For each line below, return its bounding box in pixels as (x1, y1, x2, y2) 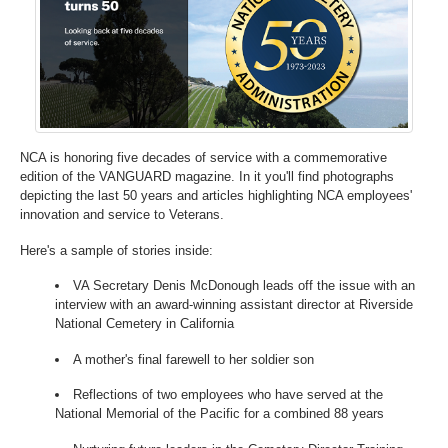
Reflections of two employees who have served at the (73, 387, 384, 403)
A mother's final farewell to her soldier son (73, 351, 315, 367)
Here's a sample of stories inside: (20, 242, 213, 258)
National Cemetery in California (55, 316, 234, 332)
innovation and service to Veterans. (20, 207, 224, 223)
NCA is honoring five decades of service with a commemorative (20, 150, 387, 166)
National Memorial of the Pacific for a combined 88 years (55, 406, 384, 422)
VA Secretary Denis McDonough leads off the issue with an (73, 278, 416, 294)
